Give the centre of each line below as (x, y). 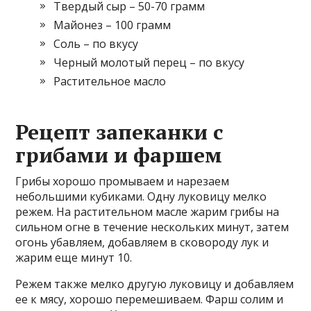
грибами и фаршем (119, 155)
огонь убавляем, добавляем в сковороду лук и (142, 242)
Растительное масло (110, 81)
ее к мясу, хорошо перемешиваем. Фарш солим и (150, 299)
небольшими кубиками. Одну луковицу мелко (141, 196)
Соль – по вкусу (96, 44)
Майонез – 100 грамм (112, 25)
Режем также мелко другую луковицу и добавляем (155, 284)
